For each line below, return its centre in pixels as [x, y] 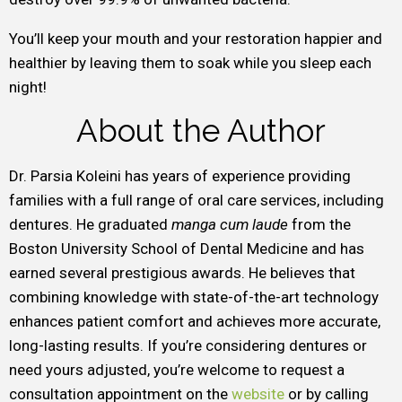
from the [321, 224]
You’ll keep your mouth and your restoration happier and [196, 39]
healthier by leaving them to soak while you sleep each [190, 63]
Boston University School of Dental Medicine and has [187, 249]
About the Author [201, 131]
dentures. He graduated [90, 224]
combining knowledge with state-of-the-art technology [194, 297]
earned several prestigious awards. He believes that [182, 273]
